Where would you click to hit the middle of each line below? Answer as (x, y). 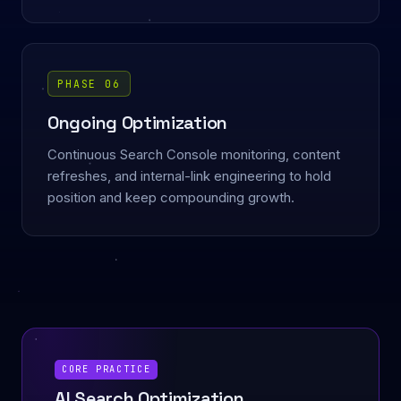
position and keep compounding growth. (171, 198)
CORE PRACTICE (107, 370)
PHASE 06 (89, 84)
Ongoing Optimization (137, 123)
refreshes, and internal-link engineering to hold (189, 177)
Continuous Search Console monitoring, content (194, 155)
